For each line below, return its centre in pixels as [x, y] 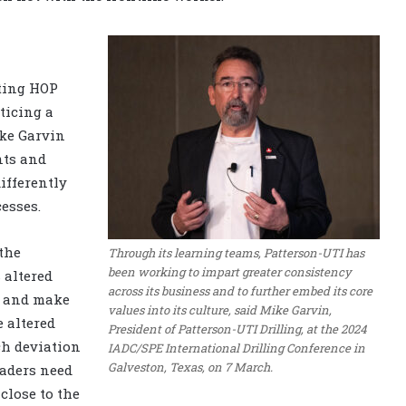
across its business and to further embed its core [240, 290]
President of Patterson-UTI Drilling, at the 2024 [237, 329]
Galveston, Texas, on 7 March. [190, 367]
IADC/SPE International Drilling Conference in [237, 348]
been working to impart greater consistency [230, 271]
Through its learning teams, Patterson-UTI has [236, 252]
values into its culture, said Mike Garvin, [220, 309]
